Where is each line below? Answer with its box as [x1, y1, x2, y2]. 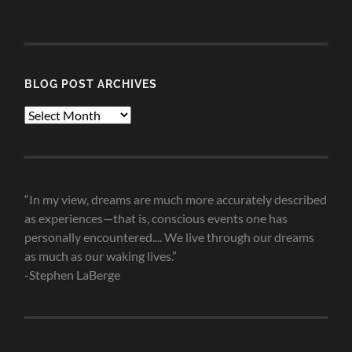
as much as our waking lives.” [24, 248, 178, 264]
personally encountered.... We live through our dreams [24, 229, 315, 245]
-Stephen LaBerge [24, 267, 121, 283]
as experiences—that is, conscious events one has [24, 211, 288, 226]
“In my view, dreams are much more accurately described [24, 192, 328, 207]
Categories [24, 5, 83, 20]
